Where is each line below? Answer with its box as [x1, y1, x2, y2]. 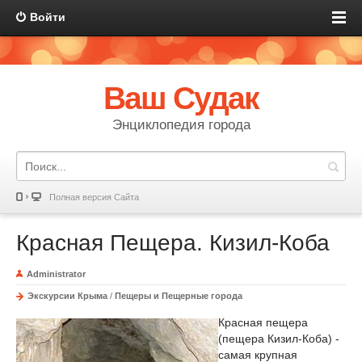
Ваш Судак [103, 81, 259, 116]
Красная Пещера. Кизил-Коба [16, 230, 330, 255]
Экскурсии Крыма [27, 291, 110, 301]
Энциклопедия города [112, 117, 250, 133]
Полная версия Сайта [49, 192, 139, 202]
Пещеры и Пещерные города [115, 291, 242, 301]
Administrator [27, 269, 86, 279]
